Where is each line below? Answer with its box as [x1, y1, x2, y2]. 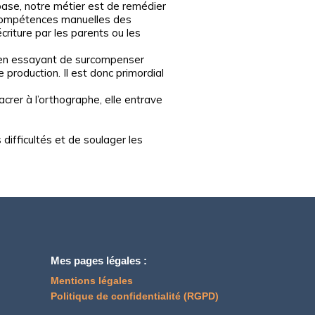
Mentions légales [51, 275, 133, 286]
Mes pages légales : [51, 254, 147, 266]
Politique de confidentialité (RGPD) [51, 290, 219, 302]
